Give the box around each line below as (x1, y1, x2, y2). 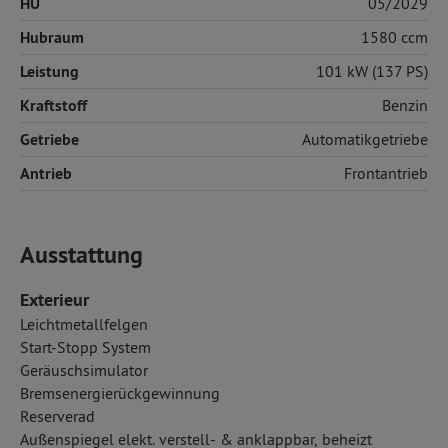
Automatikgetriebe (302, 129, 428, 149)
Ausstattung (20, 239, 143, 270)
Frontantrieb (344, 163, 428, 183)
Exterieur (20, 288, 89, 311)
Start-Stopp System (20, 337, 151, 357)
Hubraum (20, 27, 84, 48)
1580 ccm (361, 27, 428, 47)
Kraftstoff (20, 95, 87, 116)
